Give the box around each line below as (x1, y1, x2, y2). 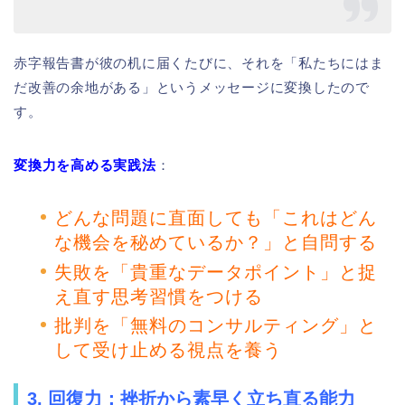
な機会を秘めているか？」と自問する (54, 232, 377, 253)
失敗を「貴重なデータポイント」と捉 (54, 261, 377, 282)
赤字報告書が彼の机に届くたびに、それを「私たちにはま (14, 55, 384, 71)
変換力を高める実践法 (14, 157, 156, 174)
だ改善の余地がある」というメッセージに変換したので (14, 80, 370, 96)
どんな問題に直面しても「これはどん (54, 208, 377, 229)
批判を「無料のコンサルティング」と (54, 315, 377, 335)
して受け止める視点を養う (54, 339, 282, 360)
